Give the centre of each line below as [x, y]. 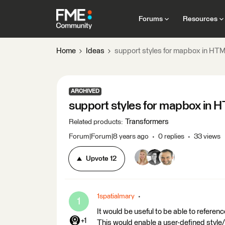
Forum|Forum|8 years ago [109, 137]
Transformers [147, 122]
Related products [95, 122]
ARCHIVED [85, 91]
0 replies [171, 137]
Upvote [97, 159]
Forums [150, 19]
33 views [207, 137]
